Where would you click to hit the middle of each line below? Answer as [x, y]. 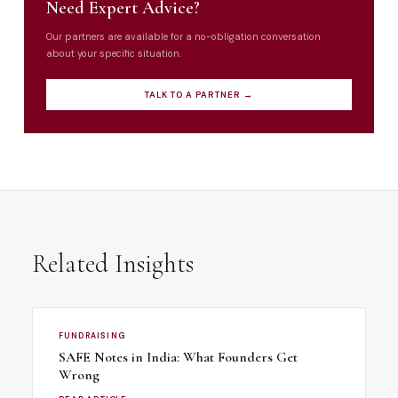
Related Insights [112, 263]
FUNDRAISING [92, 336]
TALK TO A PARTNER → [199, 95]
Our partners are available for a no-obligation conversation [184, 36]
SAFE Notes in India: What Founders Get [178, 358]
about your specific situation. [114, 53]
